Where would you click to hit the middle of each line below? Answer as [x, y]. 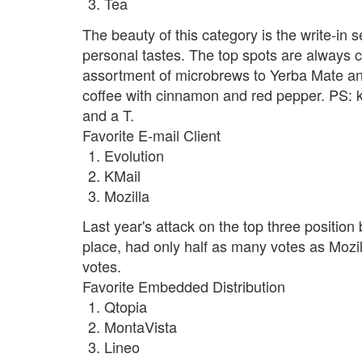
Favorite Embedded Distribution [184, 286]
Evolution [134, 155]
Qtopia [126, 307]
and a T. [108, 114]
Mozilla [127, 195]
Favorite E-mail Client [152, 135]
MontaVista [141, 327]
